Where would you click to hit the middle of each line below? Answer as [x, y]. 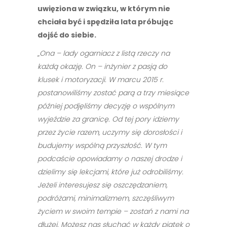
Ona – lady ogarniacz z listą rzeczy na [105, 53]
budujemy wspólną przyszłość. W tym [102, 145]
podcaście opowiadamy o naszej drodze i [110, 159]
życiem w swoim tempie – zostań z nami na [113, 211]
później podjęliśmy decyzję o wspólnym [106, 106]
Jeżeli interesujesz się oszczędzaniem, [102, 185]
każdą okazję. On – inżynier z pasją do [102, 66]
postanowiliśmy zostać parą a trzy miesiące [113, 93]
